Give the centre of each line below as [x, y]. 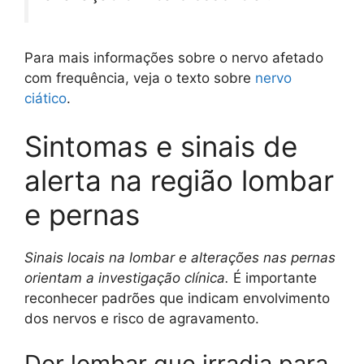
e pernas [82, 215]
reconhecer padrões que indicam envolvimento [177, 299]
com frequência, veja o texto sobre [140, 78]
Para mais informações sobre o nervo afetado [174, 57]
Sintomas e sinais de [161, 147]
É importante [273, 278]
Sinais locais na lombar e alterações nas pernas [180, 258]
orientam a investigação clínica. [127, 278]
